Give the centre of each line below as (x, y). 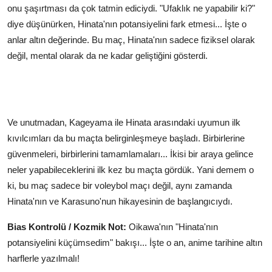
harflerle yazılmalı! (43, 259)
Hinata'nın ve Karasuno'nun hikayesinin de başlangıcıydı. (120, 202)
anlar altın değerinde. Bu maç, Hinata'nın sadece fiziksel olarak (131, 40)
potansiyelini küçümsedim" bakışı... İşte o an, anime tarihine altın (135, 243)
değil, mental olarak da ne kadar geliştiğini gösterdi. (107, 56)
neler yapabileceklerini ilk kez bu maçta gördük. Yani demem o (131, 170)
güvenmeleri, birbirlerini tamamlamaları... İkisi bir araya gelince (130, 154)
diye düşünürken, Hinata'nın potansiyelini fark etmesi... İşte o (127, 24)
